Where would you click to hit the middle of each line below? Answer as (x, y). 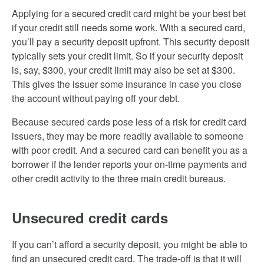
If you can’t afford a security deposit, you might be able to (130, 244)
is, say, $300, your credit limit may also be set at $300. (123, 70)
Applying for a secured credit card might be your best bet (129, 13)
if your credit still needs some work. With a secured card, (128, 27)
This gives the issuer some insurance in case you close (127, 84)
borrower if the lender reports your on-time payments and (129, 164)
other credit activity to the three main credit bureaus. (119, 178)
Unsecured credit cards (90, 217)
